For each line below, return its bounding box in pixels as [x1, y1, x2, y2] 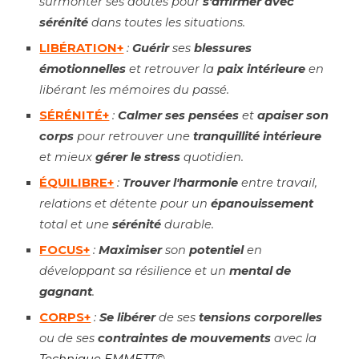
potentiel [189, 243, 244, 257]
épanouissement [211, 196, 314, 211]
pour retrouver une [74, 129, 194, 143]
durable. [161, 217, 215, 232]
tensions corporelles [199, 310, 323, 325]
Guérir [132, 41, 170, 55]
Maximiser [99, 243, 163, 257]
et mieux [39, 150, 96, 164]
